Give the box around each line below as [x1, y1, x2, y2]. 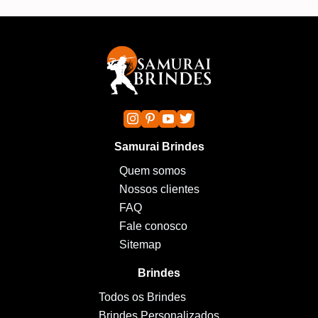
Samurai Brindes [114, 140, 204, 153]
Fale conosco [119, 219, 187, 232]
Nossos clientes [119, 182, 199, 195]
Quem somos [119, 164, 186, 177]
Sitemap [119, 238, 161, 251]
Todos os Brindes [99, 290, 186, 303]
